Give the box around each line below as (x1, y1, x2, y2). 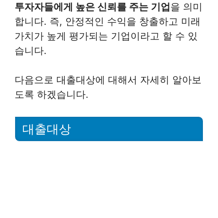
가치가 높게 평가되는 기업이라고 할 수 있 (15, 30, 198, 42)
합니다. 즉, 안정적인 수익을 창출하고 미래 (15, 15, 200, 27)
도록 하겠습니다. (15, 88, 89, 100)
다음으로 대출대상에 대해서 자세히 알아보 (15, 73, 201, 86)
